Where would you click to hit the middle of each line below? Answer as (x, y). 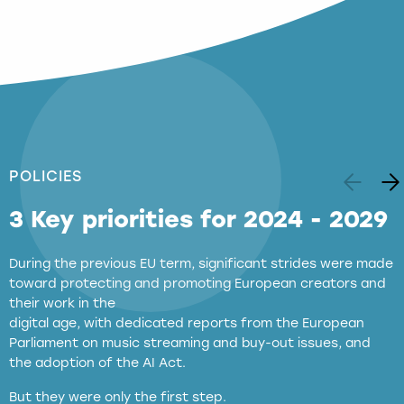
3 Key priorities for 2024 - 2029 (198, 219)
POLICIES (46, 176)
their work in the (62, 303)
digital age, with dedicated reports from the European (187, 323)
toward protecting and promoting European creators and (197, 284)
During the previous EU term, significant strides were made (201, 264)
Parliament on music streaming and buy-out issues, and (190, 343)
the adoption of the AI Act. (97, 363)
